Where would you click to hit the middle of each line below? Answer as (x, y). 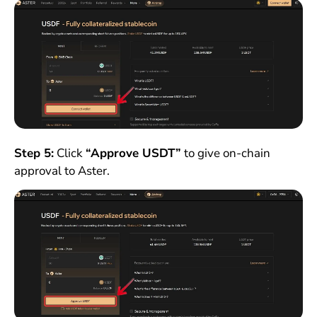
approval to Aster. (62, 171)
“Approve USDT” (133, 153)
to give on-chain (225, 153)
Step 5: (34, 153)
